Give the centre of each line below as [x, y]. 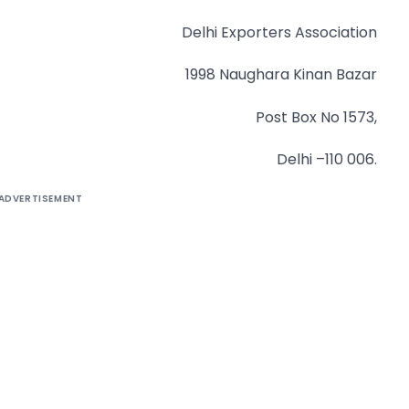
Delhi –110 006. [327, 160]
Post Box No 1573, [316, 117]
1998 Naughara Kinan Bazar [281, 75]
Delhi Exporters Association [279, 32]
